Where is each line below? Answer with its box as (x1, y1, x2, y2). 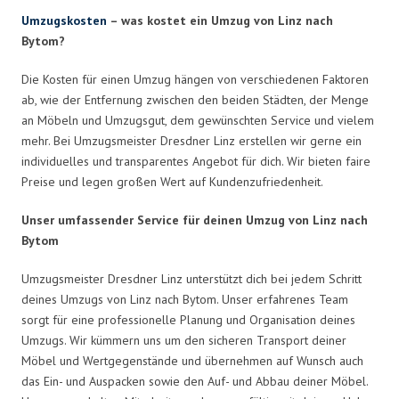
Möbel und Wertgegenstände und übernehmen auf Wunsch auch (21, 352, 363, 369)
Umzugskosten (21, 12, 107, 28)
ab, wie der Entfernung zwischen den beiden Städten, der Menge (21, 91, 369, 108)
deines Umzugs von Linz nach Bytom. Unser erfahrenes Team (21, 290, 348, 307)
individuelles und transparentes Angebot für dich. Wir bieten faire (21, 152, 370, 169)
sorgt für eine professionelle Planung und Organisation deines (21, 311, 355, 328)
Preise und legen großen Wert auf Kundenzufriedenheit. (21, 173, 323, 190)
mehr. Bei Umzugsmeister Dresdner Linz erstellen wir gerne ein (21, 132, 362, 149)
